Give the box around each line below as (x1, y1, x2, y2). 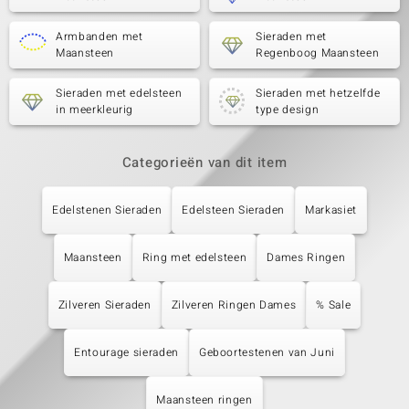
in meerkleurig (56, 101, 134, 118)
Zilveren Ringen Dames (171, 297, 297, 313)
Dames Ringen (267, 249, 346, 266)
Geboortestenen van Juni (198, 344, 335, 361)
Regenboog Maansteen (256, 45, 380, 61)
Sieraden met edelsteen (56, 85, 183, 101)
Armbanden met (56, 28, 143, 45)
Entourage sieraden (74, 344, 179, 361)
